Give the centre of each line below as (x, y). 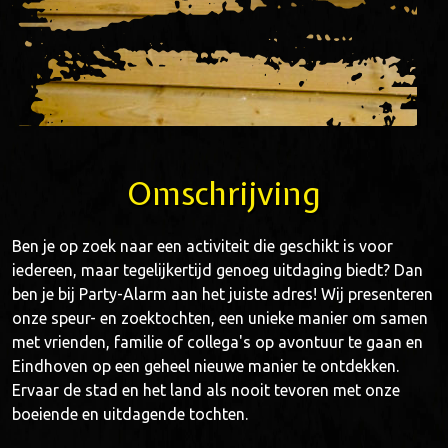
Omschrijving (224, 193)
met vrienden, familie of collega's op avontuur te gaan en (217, 342)
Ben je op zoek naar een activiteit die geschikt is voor (202, 246)
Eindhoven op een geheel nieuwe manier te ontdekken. (205, 366)
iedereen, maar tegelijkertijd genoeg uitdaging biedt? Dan (217, 270)
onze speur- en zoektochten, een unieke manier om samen (220, 318)
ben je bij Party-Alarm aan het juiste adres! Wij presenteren (222, 294)
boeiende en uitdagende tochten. (130, 414)
